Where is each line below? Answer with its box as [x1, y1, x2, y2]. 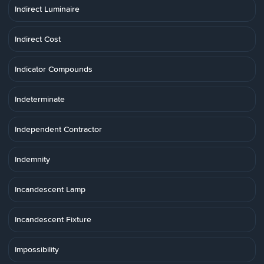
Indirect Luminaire [15, 3, 80, 15]
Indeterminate [15, 93, 65, 105]
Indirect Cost [15, 33, 61, 45]
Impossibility [15, 243, 59, 255]
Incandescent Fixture [15, 213, 91, 225]
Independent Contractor [15, 123, 102, 135]
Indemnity [15, 153, 50, 165]
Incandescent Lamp [15, 183, 85, 195]
